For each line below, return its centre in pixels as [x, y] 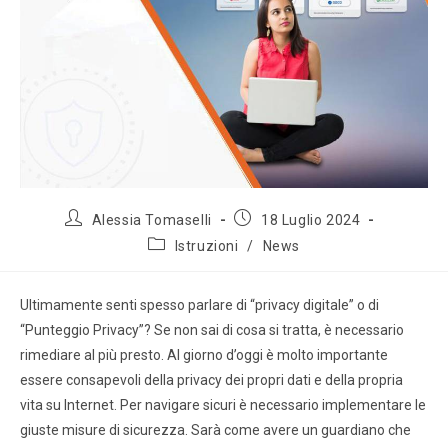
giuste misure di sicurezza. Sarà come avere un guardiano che [215, 430]
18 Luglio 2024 [311, 220]
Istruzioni [206, 246]
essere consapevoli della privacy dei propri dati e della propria [211, 380]
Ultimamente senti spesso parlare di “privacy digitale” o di [199, 305]
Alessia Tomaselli [151, 220]
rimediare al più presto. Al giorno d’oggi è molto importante [204, 355]
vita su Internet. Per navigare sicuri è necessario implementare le [223, 405]
